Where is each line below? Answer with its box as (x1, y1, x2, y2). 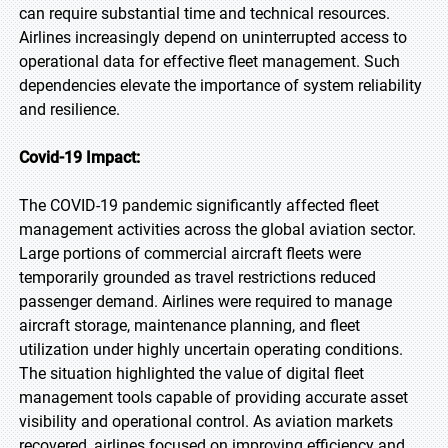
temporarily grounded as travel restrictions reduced (19, 268, 376, 287)
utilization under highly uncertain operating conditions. (19, 340, 403, 359)
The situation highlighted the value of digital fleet (19, 364, 364, 383)
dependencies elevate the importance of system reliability (19, 76, 422, 95)
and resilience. (19, 100, 120, 119)
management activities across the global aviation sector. (19, 220, 416, 239)
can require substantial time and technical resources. (19, 4, 390, 23)
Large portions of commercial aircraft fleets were (19, 244, 361, 263)
